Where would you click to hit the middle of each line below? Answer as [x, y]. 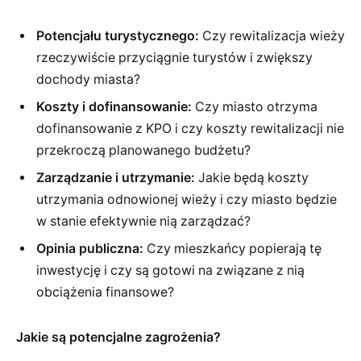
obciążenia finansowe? [105, 293]
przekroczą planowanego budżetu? [143, 151]
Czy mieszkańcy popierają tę [232, 249]
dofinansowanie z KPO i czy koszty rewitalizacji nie [190, 129]
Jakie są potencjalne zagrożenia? [118, 337]
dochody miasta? [88, 80]
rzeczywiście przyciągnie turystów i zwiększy [174, 58]
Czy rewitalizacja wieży [272, 36]
